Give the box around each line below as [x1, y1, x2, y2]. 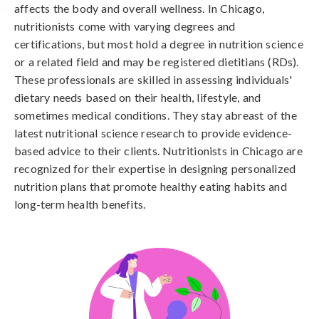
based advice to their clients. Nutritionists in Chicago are [14, 144, 303, 157]
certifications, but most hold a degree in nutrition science [14, 37, 303, 51]
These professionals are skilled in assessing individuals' [14, 73, 293, 86]
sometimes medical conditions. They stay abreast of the [14, 108, 297, 122]
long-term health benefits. [14, 197, 146, 211]
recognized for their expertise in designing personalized [14, 162, 296, 175]
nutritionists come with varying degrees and [14, 19, 236, 33]
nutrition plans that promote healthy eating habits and [14, 179, 287, 193]
